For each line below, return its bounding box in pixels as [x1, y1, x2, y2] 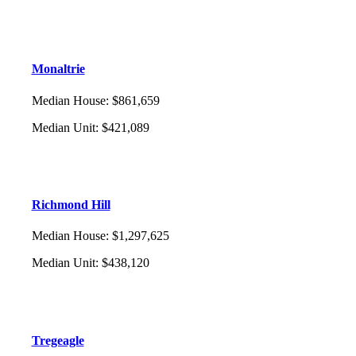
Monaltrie [31, 62, 85, 76]
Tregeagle [31, 333, 84, 347]
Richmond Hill [31, 197, 110, 211]
